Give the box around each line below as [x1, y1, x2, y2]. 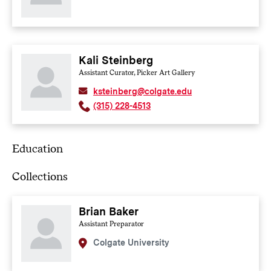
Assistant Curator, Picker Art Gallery [79, 68, 195, 77]
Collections [11, 169, 68, 184]
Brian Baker [79, 205, 139, 218]
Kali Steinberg [79, 53, 154, 67]
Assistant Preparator [79, 220, 145, 229]
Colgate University [93, 238, 170, 248]
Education [11, 142, 63, 156]
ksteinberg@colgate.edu [93, 86, 192, 96]
